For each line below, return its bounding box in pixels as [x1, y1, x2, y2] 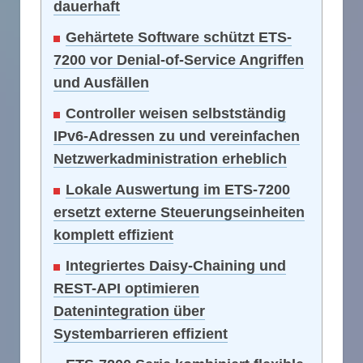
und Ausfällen [53, 75, 149, 92]
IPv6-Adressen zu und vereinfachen [53, 128, 300, 145]
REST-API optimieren [53, 280, 199, 297]
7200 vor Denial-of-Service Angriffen [53, 52, 304, 69]
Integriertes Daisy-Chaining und [66, 258, 286, 275]
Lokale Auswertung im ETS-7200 [66, 181, 290, 199]
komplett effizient [53, 227, 173, 244]
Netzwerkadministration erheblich [53, 151, 287, 168]
